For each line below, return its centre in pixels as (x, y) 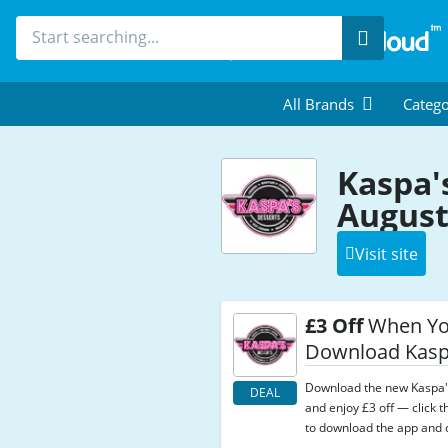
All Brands (318, 104)
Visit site (387, 253)
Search (394, 37)
